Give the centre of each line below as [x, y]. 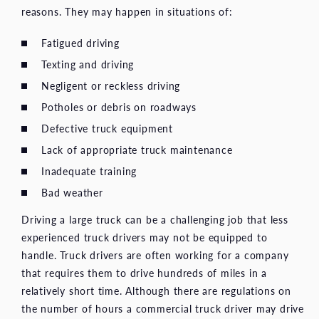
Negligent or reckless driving [111, 86]
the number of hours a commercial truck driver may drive [163, 309]
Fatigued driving [80, 43]
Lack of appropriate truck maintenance [137, 150]
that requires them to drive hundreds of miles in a [144, 273]
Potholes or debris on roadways [119, 107]
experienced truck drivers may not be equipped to [145, 237]
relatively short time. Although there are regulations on [156, 291]
